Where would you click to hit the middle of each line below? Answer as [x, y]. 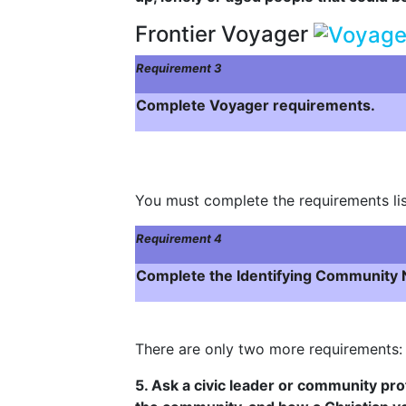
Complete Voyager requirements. [256, 106]
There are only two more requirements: [269, 349]
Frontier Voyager [224, 34]
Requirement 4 [179, 239]
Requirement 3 [179, 68]
